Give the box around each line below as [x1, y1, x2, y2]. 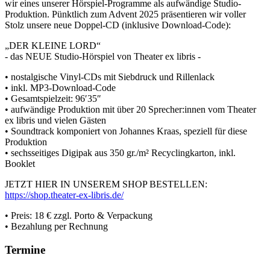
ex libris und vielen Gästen [5, 115, 106, 126]
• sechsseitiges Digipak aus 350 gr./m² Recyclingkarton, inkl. [5, 148, 236, 159]
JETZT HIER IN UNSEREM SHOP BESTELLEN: [5, 179, 210, 190]
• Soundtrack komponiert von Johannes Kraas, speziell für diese [5, 126, 247, 137]
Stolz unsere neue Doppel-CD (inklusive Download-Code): [5, 20, 233, 31]
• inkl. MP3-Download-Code [5, 83, 116, 93]
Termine [5, 243, 45, 256]
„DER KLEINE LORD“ [5, 40, 101, 51]
